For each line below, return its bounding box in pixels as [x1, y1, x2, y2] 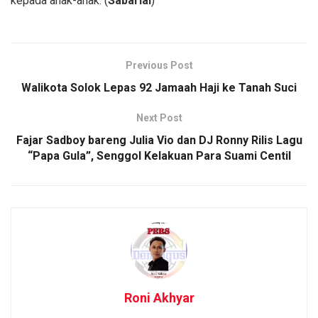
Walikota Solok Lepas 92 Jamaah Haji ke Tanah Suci [21, 80, 297, 94]
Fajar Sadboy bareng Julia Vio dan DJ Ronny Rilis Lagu [16, 133, 302, 147]
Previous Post [125, 59, 193, 71]
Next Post [136, 111, 182, 124]
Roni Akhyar [124, 290, 194, 305]
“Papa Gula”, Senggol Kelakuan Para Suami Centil [27, 148, 291, 163]
